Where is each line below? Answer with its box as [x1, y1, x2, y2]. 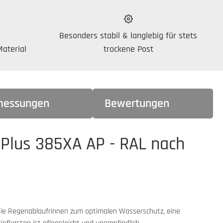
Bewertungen [105, 96, 170, 111]
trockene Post [103, 43, 153, 55]
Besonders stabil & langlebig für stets [59, 29, 197, 41]
